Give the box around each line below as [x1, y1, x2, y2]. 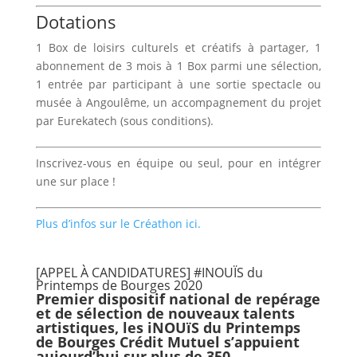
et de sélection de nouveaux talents [35, 304, 295, 324]
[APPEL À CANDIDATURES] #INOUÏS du [35, 264, 263, 282]
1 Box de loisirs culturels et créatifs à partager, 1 [35, 40, 322, 56]
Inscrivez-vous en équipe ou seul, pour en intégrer [35, 155, 322, 171]
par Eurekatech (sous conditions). [35, 113, 214, 129]
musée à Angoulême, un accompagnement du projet [35, 95, 322, 111]
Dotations [35, 10, 116, 34]
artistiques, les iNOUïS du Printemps [35, 318, 300, 338]
